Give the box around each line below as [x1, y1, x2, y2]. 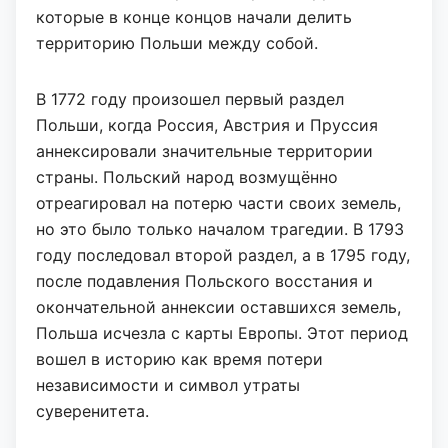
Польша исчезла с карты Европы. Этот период [36, 323, 408, 343]
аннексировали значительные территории [36, 141, 373, 161]
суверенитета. [36, 401, 149, 421]
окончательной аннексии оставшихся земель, [36, 297, 401, 317]
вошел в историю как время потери [36, 349, 323, 369]
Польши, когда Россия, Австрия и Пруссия [36, 115, 378, 135]
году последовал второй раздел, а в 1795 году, [36, 245, 410, 265]
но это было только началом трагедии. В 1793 [36, 219, 404, 239]
